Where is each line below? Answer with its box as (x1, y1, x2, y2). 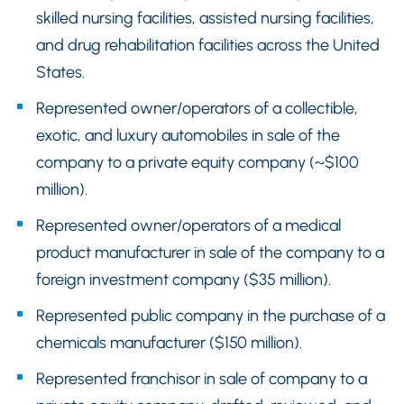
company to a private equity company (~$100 (36, 152, 359, 173)
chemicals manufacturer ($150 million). (36, 333, 302, 353)
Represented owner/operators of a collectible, (36, 98, 358, 119)
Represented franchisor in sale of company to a (36, 369, 367, 390)
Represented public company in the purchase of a (36, 306, 385, 326)
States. (36, 62, 85, 83)
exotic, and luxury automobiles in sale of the (36, 125, 340, 146)
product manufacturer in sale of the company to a (36, 243, 384, 263)
